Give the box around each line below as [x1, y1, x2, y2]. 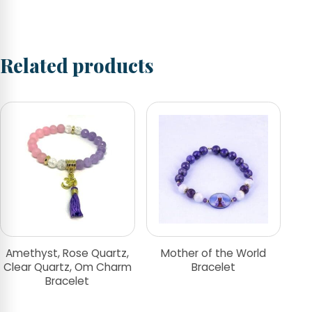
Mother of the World [160, 245, 266, 260]
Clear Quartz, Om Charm [3, 259, 132, 274]
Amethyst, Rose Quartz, [6, 245, 130, 260]
